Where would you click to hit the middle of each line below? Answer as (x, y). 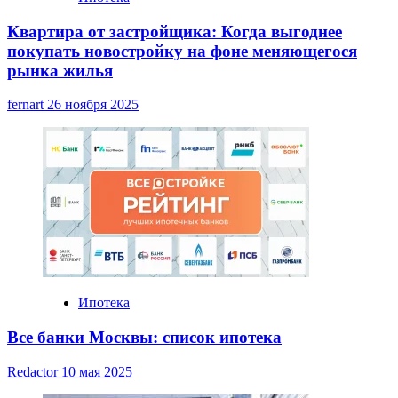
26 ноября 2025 (93, 105)
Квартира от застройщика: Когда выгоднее (175, 31)
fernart (27, 105)
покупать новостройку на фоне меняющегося (182, 51)
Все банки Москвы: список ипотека (144, 337)
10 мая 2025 (97, 371)
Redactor (34, 371)
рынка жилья (60, 70)
